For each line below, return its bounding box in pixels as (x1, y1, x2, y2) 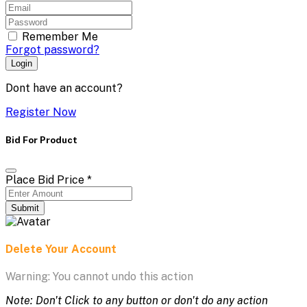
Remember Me (22, 30, 98, 44)
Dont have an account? (5, 82, 123, 95)
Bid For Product (5, 134, 77, 145)
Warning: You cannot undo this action (5, 270, 193, 284)
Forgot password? (5, 43, 99, 57)
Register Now (5, 106, 76, 119)
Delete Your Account (5, 242, 116, 256)
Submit (11, 202, 39, 213)
